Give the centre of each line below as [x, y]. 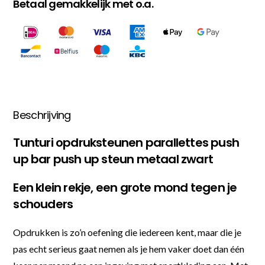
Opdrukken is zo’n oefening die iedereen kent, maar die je [127, 232]
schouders [43, 204]
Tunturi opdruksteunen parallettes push [126, 142]
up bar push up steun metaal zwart [113, 159]
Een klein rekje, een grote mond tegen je [125, 187]
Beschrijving [42, 115]
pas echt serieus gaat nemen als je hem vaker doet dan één [129, 248]
